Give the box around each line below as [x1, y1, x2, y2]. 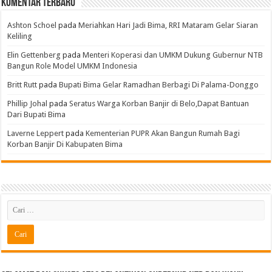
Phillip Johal [7, 99, 48, 109]
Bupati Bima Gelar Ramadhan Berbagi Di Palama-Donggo [59, 80, 259, 90]
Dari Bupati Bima [7, 110, 66, 120]
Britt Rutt [7, 80, 38, 90]
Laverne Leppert [7, 129, 64, 138]
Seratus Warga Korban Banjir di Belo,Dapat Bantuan [69, 99, 251, 109]
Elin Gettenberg [7, 50, 61, 60]
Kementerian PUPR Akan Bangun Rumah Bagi [86, 129, 240, 138]
